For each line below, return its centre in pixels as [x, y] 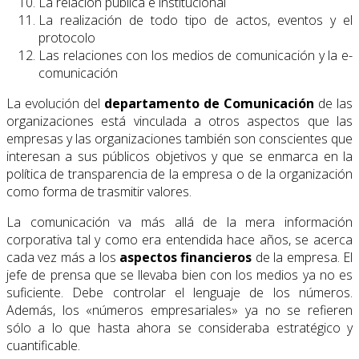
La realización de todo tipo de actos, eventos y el [196, 20]
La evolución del [55, 104]
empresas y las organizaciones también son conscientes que [179, 139]
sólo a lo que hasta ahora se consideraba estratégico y [179, 328]
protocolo [67, 38]
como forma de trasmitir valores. [99, 192]
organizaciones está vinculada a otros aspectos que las [179, 121]
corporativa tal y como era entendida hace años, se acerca [179, 240]
